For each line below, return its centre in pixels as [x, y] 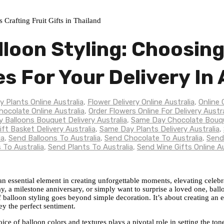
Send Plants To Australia [90, 147]
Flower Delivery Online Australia [141, 102]
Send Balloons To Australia [54, 138]
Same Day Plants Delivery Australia [159, 129]
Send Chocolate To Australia [153, 138]
